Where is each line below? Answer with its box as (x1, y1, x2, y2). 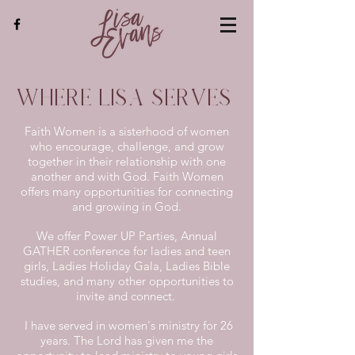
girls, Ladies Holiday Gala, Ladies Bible (24, 258, 230, 273)
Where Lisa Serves (16, 85, 231, 110)
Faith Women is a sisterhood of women (25, 124, 229, 139)
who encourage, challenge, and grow (29, 139, 224, 154)
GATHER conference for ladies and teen (23, 243, 231, 258)
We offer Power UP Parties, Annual (36, 228, 217, 243)
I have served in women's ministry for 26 (21, 318, 233, 333)
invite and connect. (75, 288, 178, 303)
